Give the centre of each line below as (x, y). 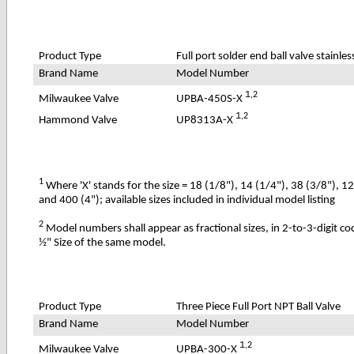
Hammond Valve (78, 120)
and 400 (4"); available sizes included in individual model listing (187, 200)
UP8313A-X (206, 120)
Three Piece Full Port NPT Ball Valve (259, 307)
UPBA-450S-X (211, 99)
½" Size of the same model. (103, 243)
